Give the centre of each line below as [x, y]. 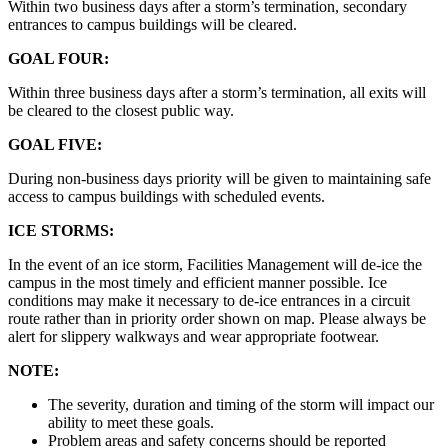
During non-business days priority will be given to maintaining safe [219, 178]
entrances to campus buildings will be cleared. [152, 24]
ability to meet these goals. [131, 422]
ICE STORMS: [61, 230]
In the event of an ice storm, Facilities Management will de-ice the [215, 264]
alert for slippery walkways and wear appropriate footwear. [193, 336]
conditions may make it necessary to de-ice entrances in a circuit [209, 300]
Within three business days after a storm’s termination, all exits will [217, 92]
